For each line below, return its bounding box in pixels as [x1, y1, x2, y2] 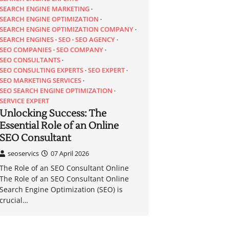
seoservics [8, 148, 39, 158]
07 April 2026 [51, 148, 89, 158]
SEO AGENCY [75, 34, 116, 44]
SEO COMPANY [56, 44, 104, 54]
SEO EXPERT [88, 65, 125, 75]
